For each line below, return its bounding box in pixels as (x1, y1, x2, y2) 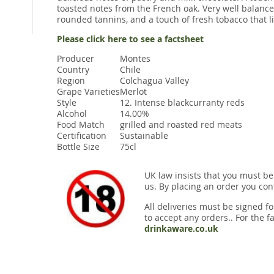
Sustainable (119, 130, 168, 142)
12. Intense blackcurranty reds (119, 97, 245, 109)
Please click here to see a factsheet (56, 32, 204, 45)
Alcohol (56, 108, 87, 120)
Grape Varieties (56, 86, 120, 98)
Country (56, 64, 89, 76)
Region (56, 75, 85, 87)
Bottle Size (56, 141, 100, 153)
